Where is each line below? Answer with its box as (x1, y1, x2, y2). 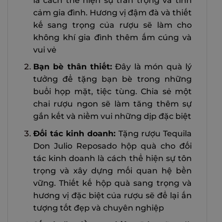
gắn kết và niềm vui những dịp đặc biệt (33, 111, 191, 121)
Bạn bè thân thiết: (33, 62, 112, 72)
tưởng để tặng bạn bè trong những (33, 74, 192, 84)
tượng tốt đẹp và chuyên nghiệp (33, 203, 164, 213)
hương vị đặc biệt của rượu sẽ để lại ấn (33, 190, 192, 200)
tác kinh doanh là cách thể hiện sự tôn (33, 153, 192, 163)
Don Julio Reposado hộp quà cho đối (33, 141, 192, 151)
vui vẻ (33, 45, 56, 55)
